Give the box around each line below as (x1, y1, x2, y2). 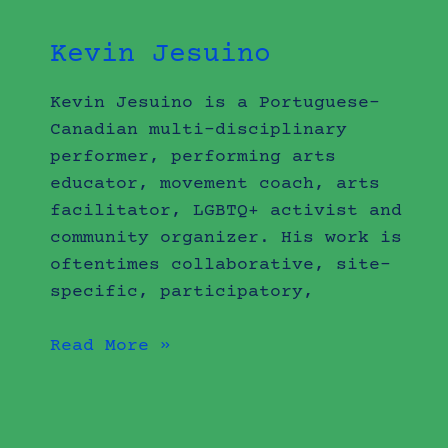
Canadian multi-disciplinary (50, 120, 348, 141)
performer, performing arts (50, 147, 337, 168)
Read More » (50, 336, 172, 357)
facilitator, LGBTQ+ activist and (50, 201, 403, 222)
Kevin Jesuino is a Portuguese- (50, 93, 381, 114)
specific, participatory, (50, 282, 315, 303)
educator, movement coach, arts (50, 174, 381, 195)
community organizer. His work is (50, 228, 403, 249)
